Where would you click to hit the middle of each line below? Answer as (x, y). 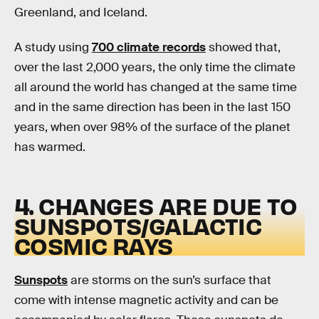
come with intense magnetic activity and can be (146, 300)
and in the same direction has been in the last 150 (152, 108)
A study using (53, 48)
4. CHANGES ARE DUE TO (156, 205)
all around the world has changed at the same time (156, 88)
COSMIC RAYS (94, 245)
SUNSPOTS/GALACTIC (138, 225)
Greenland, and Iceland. (81, 12)
